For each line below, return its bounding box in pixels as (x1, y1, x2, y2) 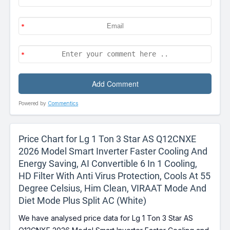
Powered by (18, 100, 48, 107)
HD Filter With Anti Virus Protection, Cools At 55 (18, 170, 211, 182)
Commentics (48, 100, 79, 107)
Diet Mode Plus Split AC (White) (18, 195, 147, 206)
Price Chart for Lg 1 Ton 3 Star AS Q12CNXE (18, 133, 197, 145)
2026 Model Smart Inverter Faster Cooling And (18, 146, 208, 157)
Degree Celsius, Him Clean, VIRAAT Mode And (18, 183, 207, 194)
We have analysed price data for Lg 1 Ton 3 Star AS (18, 214, 194, 223)
